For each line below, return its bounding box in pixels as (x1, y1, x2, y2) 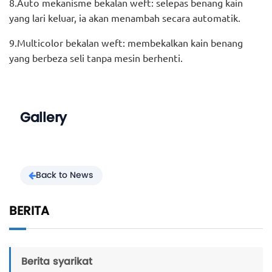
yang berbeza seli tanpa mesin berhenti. (9, 51, 183, 64)
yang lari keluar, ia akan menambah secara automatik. (9, 11, 240, 24)
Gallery (20, 107, 67, 127)
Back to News (36, 168, 93, 182)
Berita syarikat (21, 253, 92, 268)
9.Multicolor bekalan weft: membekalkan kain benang (9, 36, 243, 49)
